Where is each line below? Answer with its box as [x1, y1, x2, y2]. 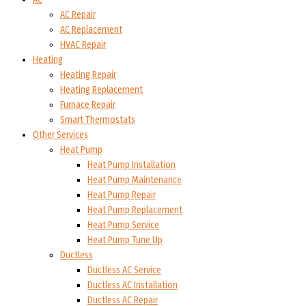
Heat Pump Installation [87, 158, 176, 171]
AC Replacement [60, 23, 122, 36]
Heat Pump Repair [87, 189, 156, 201]
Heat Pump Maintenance [87, 173, 182, 186]
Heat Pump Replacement [87, 204, 182, 216]
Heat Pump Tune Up [87, 234, 163, 246]
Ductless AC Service [87, 264, 161, 276]
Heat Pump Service [87, 219, 159, 231]
